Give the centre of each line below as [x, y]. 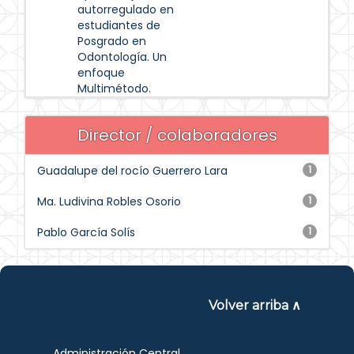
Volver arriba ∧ [254, 305]
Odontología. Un [122, 57]
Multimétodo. [114, 88]
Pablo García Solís [86, 232]
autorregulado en [126, 9]
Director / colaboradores [177, 135]
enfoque [101, 73]
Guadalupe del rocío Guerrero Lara [132, 171]
